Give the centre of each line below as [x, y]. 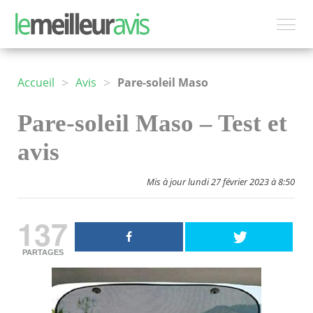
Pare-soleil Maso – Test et [152, 124]
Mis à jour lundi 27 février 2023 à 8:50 [221, 182]
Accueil [36, 83]
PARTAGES [43, 253]
